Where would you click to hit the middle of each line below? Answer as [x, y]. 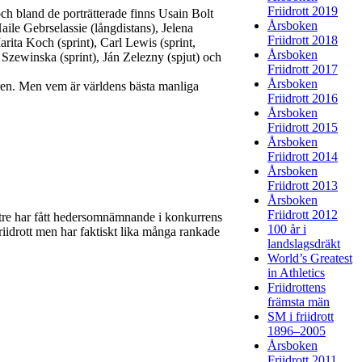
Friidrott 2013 [303, 185]
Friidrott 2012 [303, 214]
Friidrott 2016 [303, 98]
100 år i [287, 229]
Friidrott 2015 [303, 127]
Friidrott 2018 [303, 40]
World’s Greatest [310, 258]
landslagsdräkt [304, 243]
